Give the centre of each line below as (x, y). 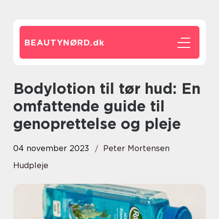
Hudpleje (31, 165)
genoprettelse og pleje (97, 124)
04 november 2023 (51, 148)
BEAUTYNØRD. (59, 43)
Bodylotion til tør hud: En (19, 88)
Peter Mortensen (136, 148)
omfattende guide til (89, 106)
